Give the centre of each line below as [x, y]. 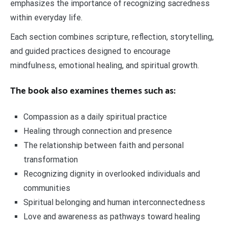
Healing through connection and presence [97, 131]
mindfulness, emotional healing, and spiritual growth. [105, 66]
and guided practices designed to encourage [90, 51]
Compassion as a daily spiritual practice [95, 117]
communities [47, 188]
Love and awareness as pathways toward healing [111, 217]
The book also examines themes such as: [93, 91]
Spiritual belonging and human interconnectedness [114, 203]
